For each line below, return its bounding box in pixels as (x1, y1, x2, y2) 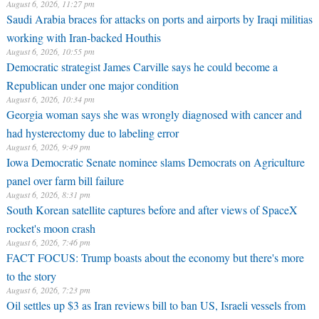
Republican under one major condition (6, 78, 179, 89)
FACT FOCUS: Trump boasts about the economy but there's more (6, 250, 304, 265)
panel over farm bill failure (6, 173, 124, 184)
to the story (6, 268, 56, 280)
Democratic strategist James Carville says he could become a (6, 59, 278, 74)
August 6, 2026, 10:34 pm (6, 93, 95, 105)
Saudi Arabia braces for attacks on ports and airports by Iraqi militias (6, 11, 313, 26)
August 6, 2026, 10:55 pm (6, 46, 95, 57)
